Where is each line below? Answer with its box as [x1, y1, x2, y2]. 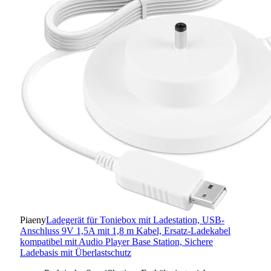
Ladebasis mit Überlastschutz [20, 247, 131, 258]
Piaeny [20, 214, 46, 225]
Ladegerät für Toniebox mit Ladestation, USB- [46, 214, 224, 225]
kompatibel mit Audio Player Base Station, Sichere [20, 236, 213, 247]
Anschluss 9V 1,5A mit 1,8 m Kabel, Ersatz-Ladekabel [20, 225, 230, 236]
